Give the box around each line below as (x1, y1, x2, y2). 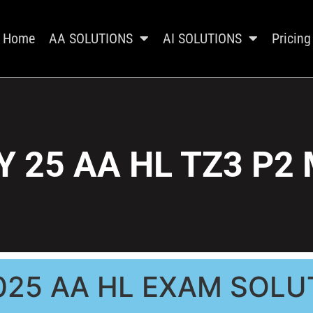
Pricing (272, 30, 312, 48)
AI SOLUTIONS (163, 30, 242, 48)
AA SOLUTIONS (49, 30, 133, 48)
